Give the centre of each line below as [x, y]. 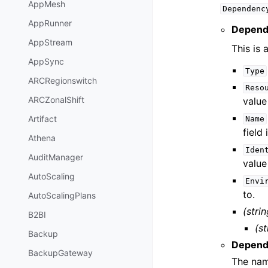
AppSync [46, 62]
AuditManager [56, 157]
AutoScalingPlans [62, 196]
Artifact [42, 119]
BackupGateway [60, 253]
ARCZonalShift [56, 100]
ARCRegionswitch [63, 81]
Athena [42, 138]
